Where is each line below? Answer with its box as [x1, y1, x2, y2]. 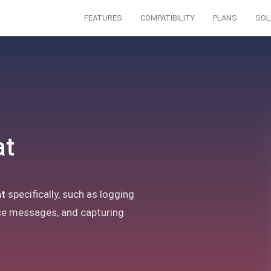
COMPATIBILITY [140, 13, 195, 22]
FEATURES [84, 13, 122, 22]
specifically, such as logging [5, 188, 134, 200]
